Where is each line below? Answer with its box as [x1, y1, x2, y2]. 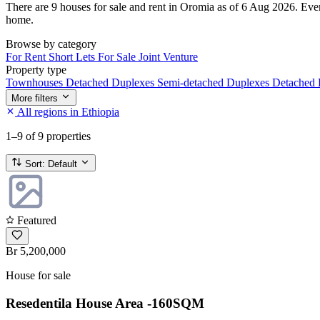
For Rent [6, 50, 49, 63]
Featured [14, 214, 56, 226]
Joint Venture [139, 50, 198, 63]
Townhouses [6, 76, 66, 89]
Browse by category [6, 37, 96, 50]
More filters [11, 92, 58, 104]
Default [45, 158, 80, 169]
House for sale [6, 269, 71, 281]
